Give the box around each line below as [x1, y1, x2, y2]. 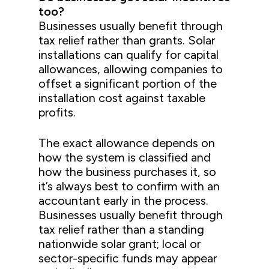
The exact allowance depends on [38, 136, 216, 151]
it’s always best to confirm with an [38, 179, 220, 194]
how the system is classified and [38, 150, 211, 165]
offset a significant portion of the [38, 76, 217, 91]
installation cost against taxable [38, 91, 206, 106]
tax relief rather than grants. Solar [38, 33, 216, 48]
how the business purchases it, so [38, 165, 217, 180]
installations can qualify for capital [38, 47, 219, 62]
